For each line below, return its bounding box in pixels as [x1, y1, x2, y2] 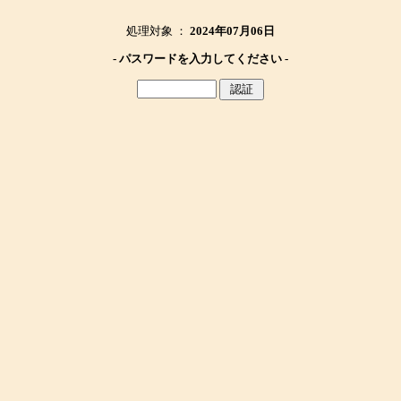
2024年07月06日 [190, 24, 275, 38]
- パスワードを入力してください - [113, 52, 288, 65]
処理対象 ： [126, 24, 190, 38]
